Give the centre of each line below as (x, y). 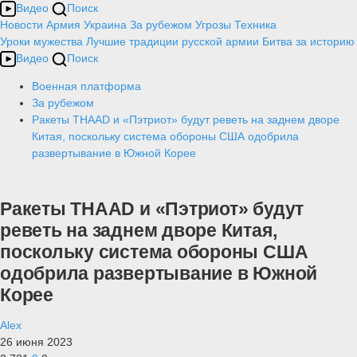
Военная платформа (86, 86)
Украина (105, 25)
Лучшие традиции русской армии (173, 41)
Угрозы (213, 25)
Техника (255, 25)
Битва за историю (308, 41)
